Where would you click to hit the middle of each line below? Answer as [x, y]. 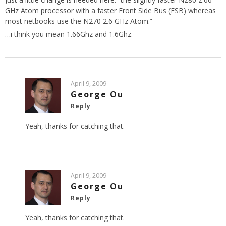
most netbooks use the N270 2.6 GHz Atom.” [79, 21]
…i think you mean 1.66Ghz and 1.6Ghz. [69, 34]
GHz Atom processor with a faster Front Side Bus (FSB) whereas [110, 11]
